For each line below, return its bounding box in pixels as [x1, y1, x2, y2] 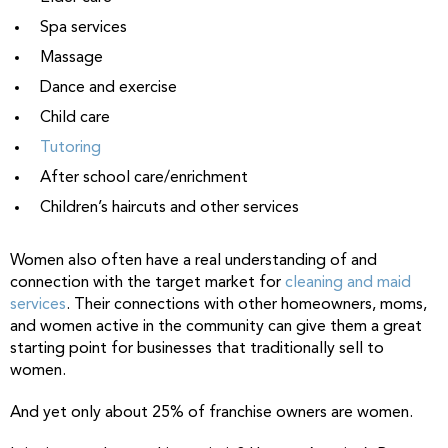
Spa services [40, 20, 127, 36]
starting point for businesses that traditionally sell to [10, 341, 384, 357]
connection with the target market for [10, 275, 285, 291]
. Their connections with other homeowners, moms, [66, 297, 427, 313]
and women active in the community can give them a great [10, 319, 422, 335]
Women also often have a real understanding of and [10, 253, 377, 269]
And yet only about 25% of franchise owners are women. [10, 405, 413, 421]
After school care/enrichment [40, 170, 248, 186]
